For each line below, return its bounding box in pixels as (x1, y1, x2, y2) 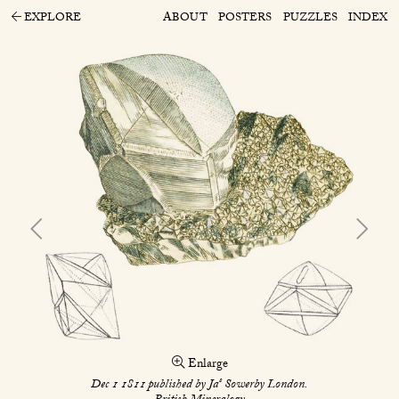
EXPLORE (20, 8, 81, 28)
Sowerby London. (222, 374, 309, 395)
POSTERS (218, 8, 273, 28)
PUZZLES (282, 8, 338, 28)
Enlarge (183, 354, 228, 376)
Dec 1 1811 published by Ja (90, 374, 218, 395)
